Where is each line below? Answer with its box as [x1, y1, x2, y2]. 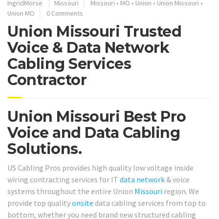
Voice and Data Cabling [7, 123, 180, 142]
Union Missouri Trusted [7, 22, 181, 41]
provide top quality [7, 198, 72, 208]
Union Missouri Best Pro [7, 107, 186, 126]
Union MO [7, 8, 35, 18]
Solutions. [7, 139, 82, 158]
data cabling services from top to [93, 198, 206, 208]
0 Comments [46, 8, 83, 18]
